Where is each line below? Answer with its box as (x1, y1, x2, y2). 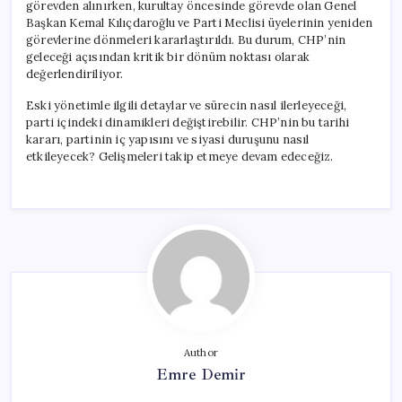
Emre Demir (155, 363, 247, 384)
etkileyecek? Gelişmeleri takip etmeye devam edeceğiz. (26, 148, 334, 164)
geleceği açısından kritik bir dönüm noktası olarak (26, 48, 310, 65)
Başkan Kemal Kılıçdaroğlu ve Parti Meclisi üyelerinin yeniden (26, 14, 373, 31)
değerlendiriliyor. (26, 66, 124, 82)
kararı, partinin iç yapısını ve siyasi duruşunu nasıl (26, 131, 310, 147)
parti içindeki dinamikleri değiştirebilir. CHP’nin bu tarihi (26, 114, 349, 130)
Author (183, 345, 219, 359)
